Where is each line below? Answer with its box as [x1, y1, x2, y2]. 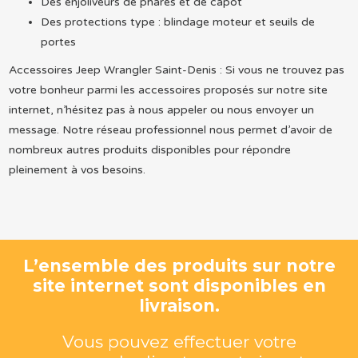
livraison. [138, 296, 220, 316]
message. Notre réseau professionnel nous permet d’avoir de [8, 122, 332, 137]
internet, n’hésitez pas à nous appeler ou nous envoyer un [8, 102, 314, 117]
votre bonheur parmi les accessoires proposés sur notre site [8, 82, 328, 97]
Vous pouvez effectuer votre [62, 332, 296, 352]
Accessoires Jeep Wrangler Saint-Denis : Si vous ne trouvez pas [8, 62, 344, 77]
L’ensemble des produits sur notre [22, 256, 336, 276]
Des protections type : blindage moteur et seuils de [40, 14, 315, 29]
